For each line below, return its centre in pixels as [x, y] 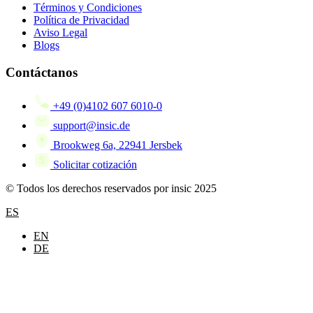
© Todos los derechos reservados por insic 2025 [111, 189]
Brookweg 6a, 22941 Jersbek [116, 145]
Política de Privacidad [81, 20]
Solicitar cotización [94, 165]
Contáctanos [42, 72]
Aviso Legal [60, 32]
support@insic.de [90, 126]
